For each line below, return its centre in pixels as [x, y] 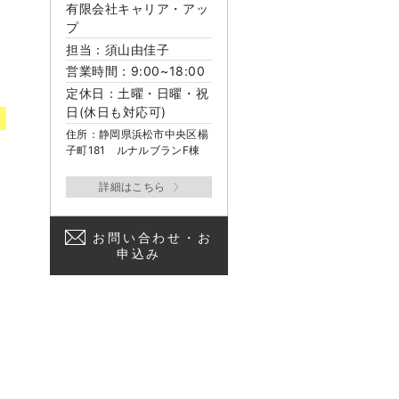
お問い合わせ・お [153, 237]
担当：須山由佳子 [118, 49]
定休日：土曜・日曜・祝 [138, 94]
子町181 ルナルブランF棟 [133, 150]
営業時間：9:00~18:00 [136, 71]
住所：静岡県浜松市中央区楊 [137, 134]
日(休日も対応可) [117, 112]
